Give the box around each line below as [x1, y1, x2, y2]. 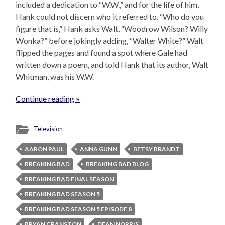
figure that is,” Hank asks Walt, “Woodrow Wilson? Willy [16, 23, 208, 33]
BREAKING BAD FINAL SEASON [25, 175, 115, 183]
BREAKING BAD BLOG [86, 160, 149, 168]
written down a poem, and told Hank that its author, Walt [16, 59, 209, 69]
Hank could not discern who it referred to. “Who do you [16, 11, 204, 21]
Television [34, 124, 63, 133]
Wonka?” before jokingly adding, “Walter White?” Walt [16, 35, 204, 45]
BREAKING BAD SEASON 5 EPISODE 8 [25, 205, 132, 213]
